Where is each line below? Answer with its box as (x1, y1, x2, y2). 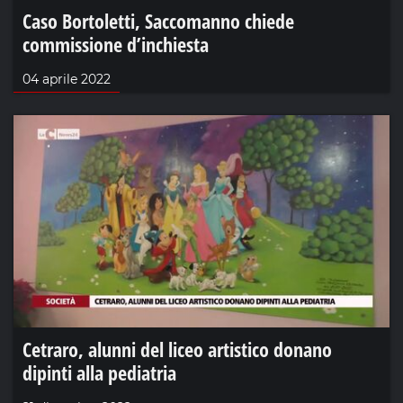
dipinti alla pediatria (22, 358, 176, 386)
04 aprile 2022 (22, 71, 111, 88)
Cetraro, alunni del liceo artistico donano (22, 335, 332, 363)
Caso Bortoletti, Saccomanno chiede (22, 7, 294, 35)
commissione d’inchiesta (22, 31, 209, 58)
